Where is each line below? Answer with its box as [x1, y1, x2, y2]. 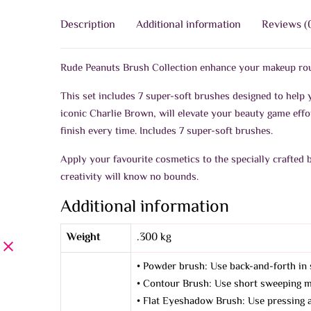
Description [60, 17, 115, 35]
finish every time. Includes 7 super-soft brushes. [60, 124, 273, 140]
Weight [67, 229, 101, 247]
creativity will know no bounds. [60, 169, 199, 186]
